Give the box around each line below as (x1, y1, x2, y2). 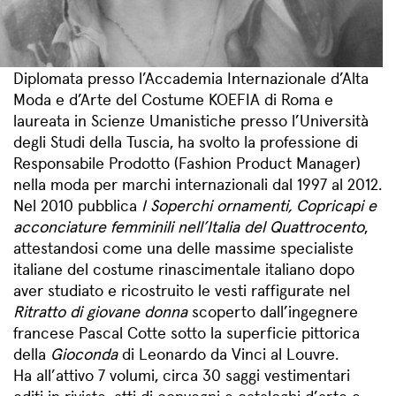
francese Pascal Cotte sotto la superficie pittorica (13, 321, 360, 343)
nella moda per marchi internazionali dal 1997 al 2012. (13, 172, 382, 194)
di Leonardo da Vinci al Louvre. (118, 342, 339, 364)
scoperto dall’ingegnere (187, 300, 358, 322)
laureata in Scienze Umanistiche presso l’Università (13, 109, 369, 131)
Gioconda (50, 342, 118, 364)
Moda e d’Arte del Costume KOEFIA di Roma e (13, 88, 333, 110)
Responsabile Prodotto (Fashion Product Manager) (13, 151, 361, 173)
